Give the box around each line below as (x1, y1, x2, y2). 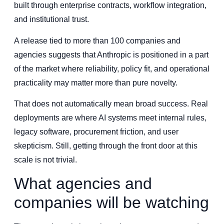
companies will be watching (14, 193, 209, 212)
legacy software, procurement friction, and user (14, 127, 178, 136)
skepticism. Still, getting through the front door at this (14, 141, 197, 150)
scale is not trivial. (14, 155, 77, 164)
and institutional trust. (14, 15, 89, 24)
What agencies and (14, 174, 152, 193)
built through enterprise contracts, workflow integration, (14, 1, 206, 10)
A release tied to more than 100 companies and (14, 36, 180, 45)
